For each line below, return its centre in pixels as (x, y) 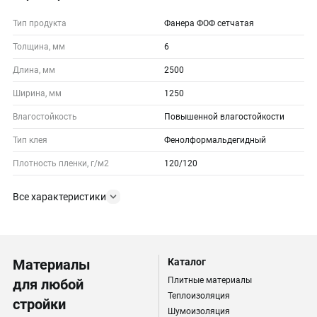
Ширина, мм (37, 93)
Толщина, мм (39, 47)
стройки (39, 304)
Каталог (186, 262)
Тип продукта (40, 23)
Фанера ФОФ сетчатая (209, 23)
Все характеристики (59, 197)
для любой (48, 284)
